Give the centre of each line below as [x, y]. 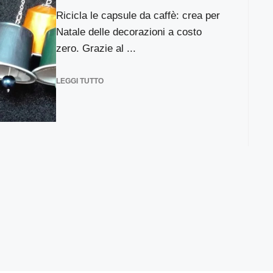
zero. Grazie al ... [96, 48]
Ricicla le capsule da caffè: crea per [138, 16]
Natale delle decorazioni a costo [129, 32]
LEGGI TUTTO [80, 81]
